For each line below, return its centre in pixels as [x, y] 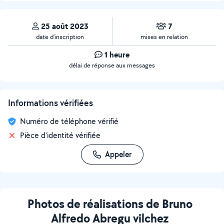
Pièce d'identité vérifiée [60, 135]
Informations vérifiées [50, 103]
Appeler [118, 154]
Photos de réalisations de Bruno [110, 203]
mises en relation [164, 37]
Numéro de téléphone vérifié [69, 121]
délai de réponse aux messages [112, 65]
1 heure [117, 54]
